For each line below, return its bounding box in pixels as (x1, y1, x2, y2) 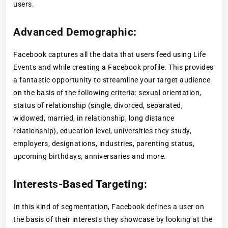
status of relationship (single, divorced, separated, (13, 101, 183, 110)
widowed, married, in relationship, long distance (13, 114, 175, 123)
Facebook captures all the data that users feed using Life (13, 50, 206, 59)
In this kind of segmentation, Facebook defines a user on (13, 203, 205, 211)
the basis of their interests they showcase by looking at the (13, 215, 213, 224)
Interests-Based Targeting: (13, 178, 150, 191)
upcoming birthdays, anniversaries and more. (13, 152, 166, 161)
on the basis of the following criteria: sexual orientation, (13, 89, 202, 97)
